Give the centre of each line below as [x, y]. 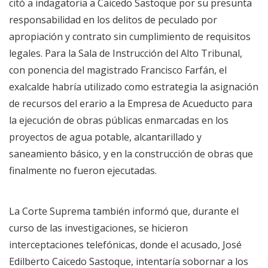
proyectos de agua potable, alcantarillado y [105, 137]
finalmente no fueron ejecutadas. [83, 170]
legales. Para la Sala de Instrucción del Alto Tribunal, [126, 53]
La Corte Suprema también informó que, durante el [124, 211]
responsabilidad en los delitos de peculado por [113, 19]
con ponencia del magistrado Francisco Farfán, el [118, 70]
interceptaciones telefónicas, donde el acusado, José [125, 244]
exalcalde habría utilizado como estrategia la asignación [134, 86]
